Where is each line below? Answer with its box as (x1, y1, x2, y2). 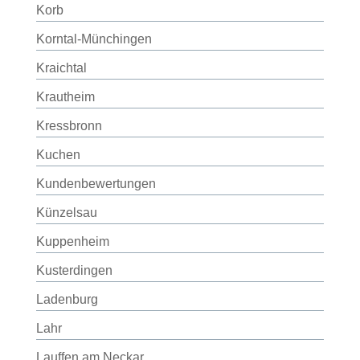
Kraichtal (35, 61, 87, 75)
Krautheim (35, 90, 95, 104)
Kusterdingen (35, 264, 112, 277)
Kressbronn (35, 119, 102, 133)
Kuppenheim (35, 235, 109, 248)
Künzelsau (35, 206, 97, 219)
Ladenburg (35, 292, 98, 306)
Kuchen (35, 148, 80, 162)
